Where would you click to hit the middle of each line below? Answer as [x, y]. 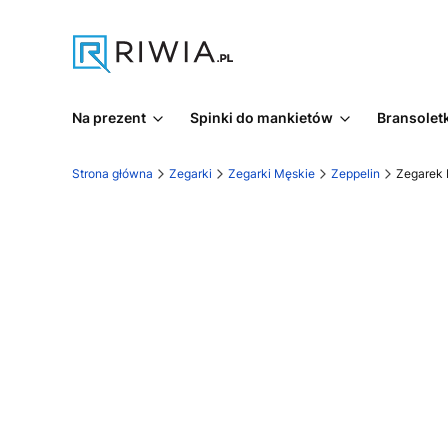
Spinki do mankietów [261, 117]
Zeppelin [355, 173]
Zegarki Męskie [271, 173]
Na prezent [109, 117]
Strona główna [112, 173]
